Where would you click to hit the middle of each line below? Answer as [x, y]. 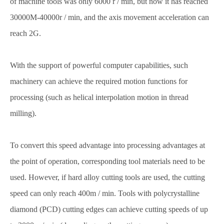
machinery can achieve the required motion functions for [99, 81]
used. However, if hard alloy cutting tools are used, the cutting [107, 177]
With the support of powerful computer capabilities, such [99, 65]
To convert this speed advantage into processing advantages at [107, 145]
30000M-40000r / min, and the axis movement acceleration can [109, 17]
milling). [23, 113]
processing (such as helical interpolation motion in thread [99, 97]
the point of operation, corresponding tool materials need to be [107, 161]
